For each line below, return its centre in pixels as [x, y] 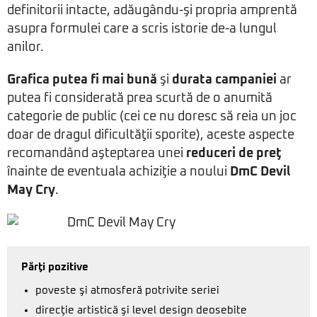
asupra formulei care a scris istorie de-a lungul [142, 29]
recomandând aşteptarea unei [97, 154]
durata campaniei [224, 80]
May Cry [31, 190]
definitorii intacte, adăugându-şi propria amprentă [152, 11]
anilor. [25, 47]
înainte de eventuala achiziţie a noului [119, 172]
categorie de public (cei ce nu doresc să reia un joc [152, 117]
